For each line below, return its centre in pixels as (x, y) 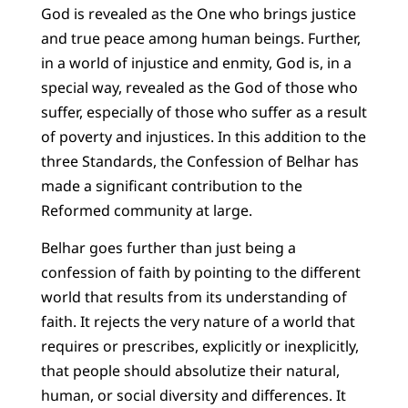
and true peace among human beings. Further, (200, 38)
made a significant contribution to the (171, 185)
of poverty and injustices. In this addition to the (203, 136)
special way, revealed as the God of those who (199, 87)
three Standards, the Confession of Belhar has (199, 161)
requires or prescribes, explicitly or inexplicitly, (199, 347)
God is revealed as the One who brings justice (198, 13)
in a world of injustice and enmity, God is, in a (196, 62)
